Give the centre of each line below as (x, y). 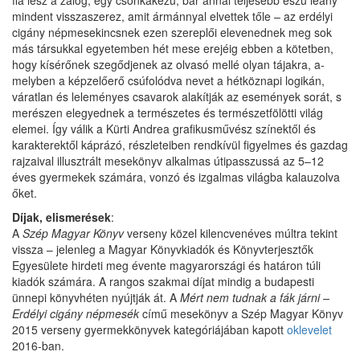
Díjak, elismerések (61, 217)
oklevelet (309, 329)
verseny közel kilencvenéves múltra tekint (231, 233)
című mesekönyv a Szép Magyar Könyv (241, 313)
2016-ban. (38, 346)
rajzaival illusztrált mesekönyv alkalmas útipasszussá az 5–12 (168, 161)
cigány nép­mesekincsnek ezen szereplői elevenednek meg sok (172, 32)
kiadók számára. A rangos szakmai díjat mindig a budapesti (163, 281)
